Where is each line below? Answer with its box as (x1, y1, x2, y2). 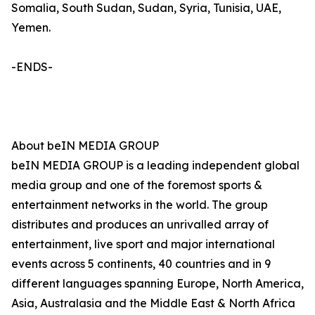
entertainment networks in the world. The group (11, 198, 268, 212)
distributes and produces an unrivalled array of (11, 217, 269, 231)
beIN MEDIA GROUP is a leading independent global (11, 158, 300, 172)
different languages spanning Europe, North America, (11, 276, 304, 290)
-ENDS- (11, 60, 53, 74)
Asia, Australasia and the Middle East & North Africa (11, 296, 295, 310)
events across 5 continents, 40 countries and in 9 (11, 257, 271, 271)
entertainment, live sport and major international (11, 237, 275, 251)
